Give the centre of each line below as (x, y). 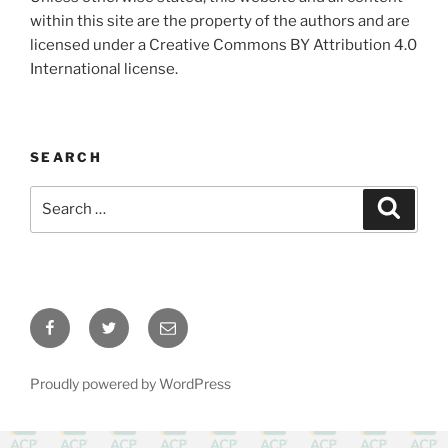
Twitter (126, 319)
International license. (104, 68)
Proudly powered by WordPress (130, 383)
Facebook (78, 319)
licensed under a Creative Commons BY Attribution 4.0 (223, 44)
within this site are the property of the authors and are (220, 20)
